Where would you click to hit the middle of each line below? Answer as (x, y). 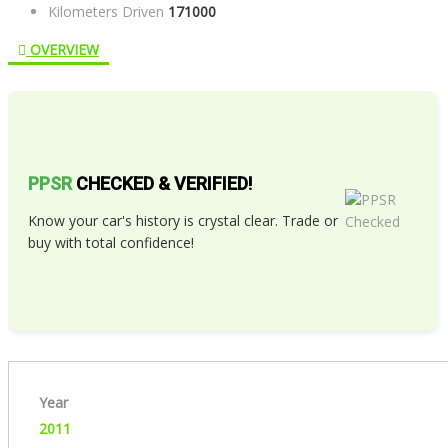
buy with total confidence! (111, 243)
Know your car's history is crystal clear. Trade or (183, 221)
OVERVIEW (62, 50)
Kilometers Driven (106, 12)
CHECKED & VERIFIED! (162, 184)
